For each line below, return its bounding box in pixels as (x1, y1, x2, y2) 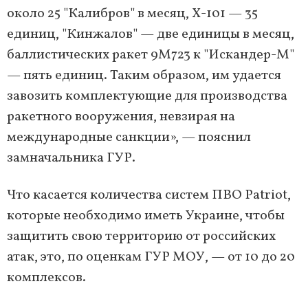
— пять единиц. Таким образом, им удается (7, 66, 281, 86)
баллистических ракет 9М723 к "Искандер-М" (7, 45, 294, 65)
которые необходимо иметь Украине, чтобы (7, 206, 285, 226)
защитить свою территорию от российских (7, 227, 276, 247)
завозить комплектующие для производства (7, 87, 287, 107)
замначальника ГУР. (7, 148, 135, 168)
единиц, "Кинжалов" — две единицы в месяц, (7, 25, 294, 45)
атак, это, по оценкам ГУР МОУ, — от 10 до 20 (7, 247, 295, 267)
